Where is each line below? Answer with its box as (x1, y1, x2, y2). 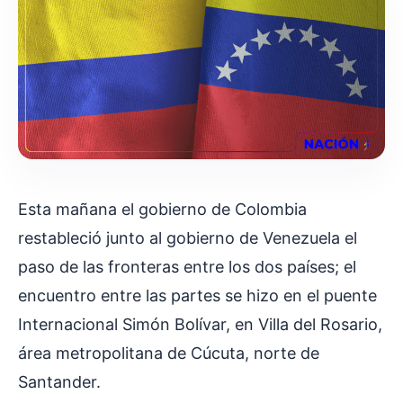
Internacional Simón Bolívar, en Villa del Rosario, (18, 315, 382, 335)
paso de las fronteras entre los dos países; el (18, 257, 356, 277)
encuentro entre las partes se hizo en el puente (18, 286, 377, 306)
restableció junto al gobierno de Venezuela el (18, 228, 357, 248)
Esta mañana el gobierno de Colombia (18, 200, 307, 219)
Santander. (18, 372, 101, 392)
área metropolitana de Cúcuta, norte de (18, 344, 319, 363)
